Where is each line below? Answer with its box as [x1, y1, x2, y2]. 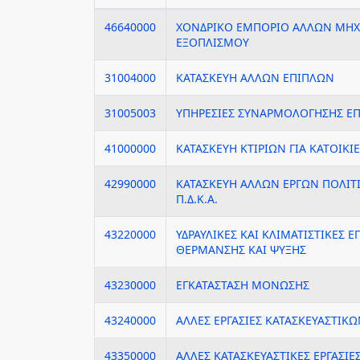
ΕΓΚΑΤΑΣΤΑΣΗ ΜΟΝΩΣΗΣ [176, 277, 309, 292]
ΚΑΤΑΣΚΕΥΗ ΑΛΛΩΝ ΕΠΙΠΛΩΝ [176, 70, 334, 85]
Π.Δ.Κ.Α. [176, 191, 218, 207]
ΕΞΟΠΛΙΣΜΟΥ [176, 35, 249, 50]
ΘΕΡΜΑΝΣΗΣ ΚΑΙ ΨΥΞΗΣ [176, 242, 306, 257]
